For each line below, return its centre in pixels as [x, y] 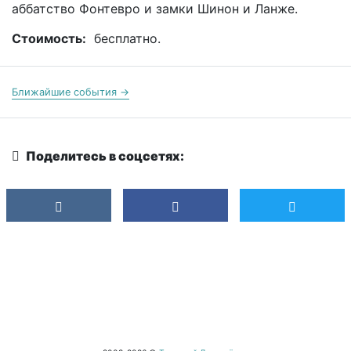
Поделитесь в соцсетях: [105, 156]
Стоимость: [49, 39]
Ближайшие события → [71, 92]
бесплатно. [127, 39]
